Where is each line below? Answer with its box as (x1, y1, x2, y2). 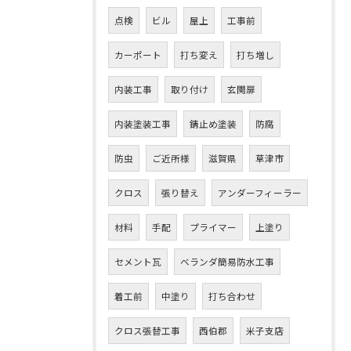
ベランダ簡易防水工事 (180, 255, 274, 268)
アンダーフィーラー (218, 186, 302, 199)
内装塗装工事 (114, 118, 171, 130)
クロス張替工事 (114, 324, 180, 337)
